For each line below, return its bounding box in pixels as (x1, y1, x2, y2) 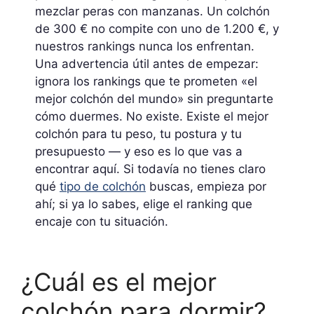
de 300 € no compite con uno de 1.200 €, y (35, 21, 279, 36)
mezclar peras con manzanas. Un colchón (35, 4, 270, 18)
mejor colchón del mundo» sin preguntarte (35, 91, 273, 106)
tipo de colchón (60, 179, 146, 193)
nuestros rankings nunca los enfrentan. (35, 39, 254, 53)
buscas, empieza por (146, 179, 266, 193)
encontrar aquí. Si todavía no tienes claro (35, 161, 266, 176)
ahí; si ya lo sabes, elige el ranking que (35, 196, 252, 211)
